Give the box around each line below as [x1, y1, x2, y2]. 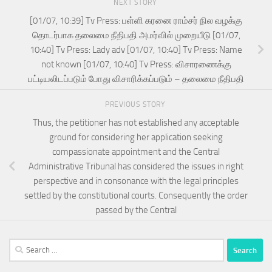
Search [8, 240, 34, 251]
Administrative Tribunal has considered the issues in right [29, 160, 243, 172]
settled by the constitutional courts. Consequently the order [24, 189, 248, 201]
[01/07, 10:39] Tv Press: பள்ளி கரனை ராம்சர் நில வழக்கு [30, 15, 242, 26]
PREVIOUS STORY [105, 100, 167, 109]
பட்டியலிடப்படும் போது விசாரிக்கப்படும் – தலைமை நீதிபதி [28, 73, 244, 84]
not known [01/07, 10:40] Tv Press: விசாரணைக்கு [41, 58, 231, 70]
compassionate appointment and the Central [52, 146, 220, 157]
